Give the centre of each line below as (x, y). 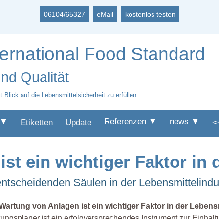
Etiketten (37, 122)
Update (78, 122)
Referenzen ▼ (131, 121)
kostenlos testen (150, 14)
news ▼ (185, 121)
